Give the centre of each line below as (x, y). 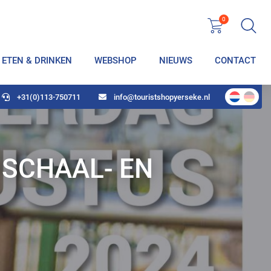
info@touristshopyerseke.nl (162, 97)
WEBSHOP (116, 60)
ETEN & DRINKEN (37, 60)
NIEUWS (176, 60)
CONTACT (235, 60)
